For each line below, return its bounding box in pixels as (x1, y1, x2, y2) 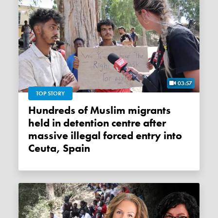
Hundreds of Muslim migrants (28, 103, 36, 117)
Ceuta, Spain (28, 141, 91, 155)
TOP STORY (36, 89, 65, 97)
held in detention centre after (28, 116, 166, 130)
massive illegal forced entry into (28, 128, 182, 143)
